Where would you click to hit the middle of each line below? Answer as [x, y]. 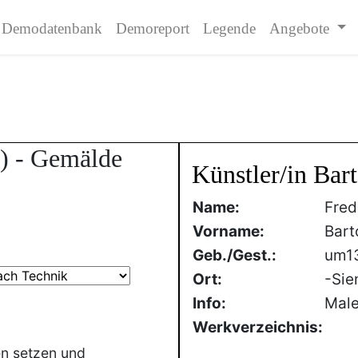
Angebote [301, 28]
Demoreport [152, 28]
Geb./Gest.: [235, 255]
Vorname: [229, 231]
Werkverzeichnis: [258, 327]
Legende [229, 28]
